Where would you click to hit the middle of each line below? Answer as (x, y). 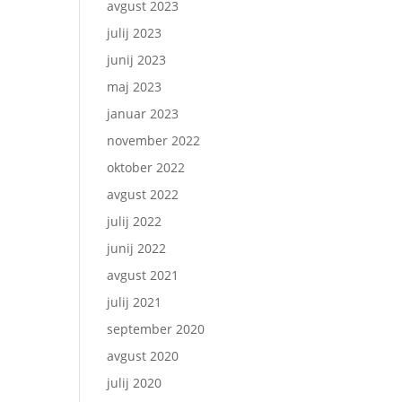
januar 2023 (143, 114)
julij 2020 (135, 383)
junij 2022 (137, 248)
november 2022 (154, 140)
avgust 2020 (143, 356)
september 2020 (156, 329)
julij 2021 (135, 302)
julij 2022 (135, 221)
